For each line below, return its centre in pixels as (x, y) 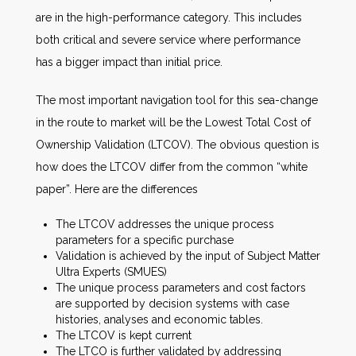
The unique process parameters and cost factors (181, 288)
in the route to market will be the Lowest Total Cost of (173, 122)
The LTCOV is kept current (124, 335)
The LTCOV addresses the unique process (165, 224)
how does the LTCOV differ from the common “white (172, 167)
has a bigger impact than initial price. (129, 62)
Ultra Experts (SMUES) (111, 272)
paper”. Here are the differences (117, 189)
